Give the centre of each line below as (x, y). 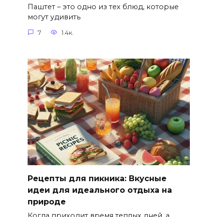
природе (46, 201)
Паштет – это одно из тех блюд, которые (103, 7)
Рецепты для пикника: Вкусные (97, 178)
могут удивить (54, 17)
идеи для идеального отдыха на (100, 190)
